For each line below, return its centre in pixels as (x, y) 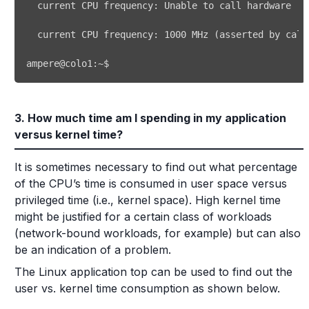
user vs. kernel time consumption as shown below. (147, 288)
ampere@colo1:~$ (70, 63)
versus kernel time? (69, 134)
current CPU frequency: (95, 34)
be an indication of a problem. (93, 250)
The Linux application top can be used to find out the (153, 272)
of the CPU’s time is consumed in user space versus (151, 183)
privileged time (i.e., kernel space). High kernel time (148, 200)
